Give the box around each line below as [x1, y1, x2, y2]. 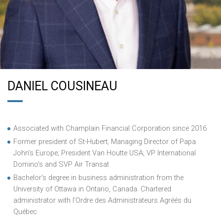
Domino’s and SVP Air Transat [13, 160, 109, 169]
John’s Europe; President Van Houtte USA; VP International [13, 149, 196, 157]
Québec [13, 208, 37, 216]
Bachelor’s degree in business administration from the [13, 174, 184, 182]
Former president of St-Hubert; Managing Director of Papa [13, 138, 196, 146]
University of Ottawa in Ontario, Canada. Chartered [13, 185, 171, 193]
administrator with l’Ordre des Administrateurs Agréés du [13, 196, 191, 205]
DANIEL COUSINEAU [7, 79, 117, 93]
